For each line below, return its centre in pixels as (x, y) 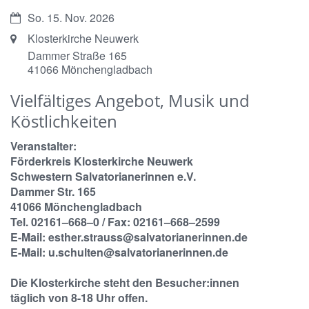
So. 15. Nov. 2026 (71, 18)
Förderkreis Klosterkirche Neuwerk (102, 161)
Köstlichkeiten (64, 121)
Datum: (27, 17)
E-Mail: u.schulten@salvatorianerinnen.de (119, 252)
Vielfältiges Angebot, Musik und (130, 101)
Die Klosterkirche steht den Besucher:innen (125, 283)
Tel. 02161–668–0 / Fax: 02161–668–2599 (115, 222)
